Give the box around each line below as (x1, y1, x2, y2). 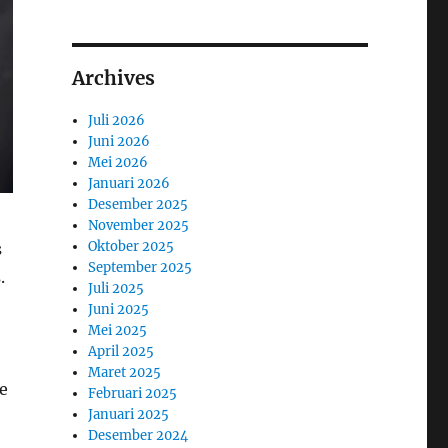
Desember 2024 (88, 426, 189, 444)
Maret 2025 (88, 363, 162, 381)
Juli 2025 (88, 279, 145, 297)
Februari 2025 (88, 384, 178, 402)
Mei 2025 (88, 321, 148, 339)
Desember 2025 (88, 195, 189, 213)
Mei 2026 (88, 153, 149, 171)
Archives (71, 65, 155, 90)
